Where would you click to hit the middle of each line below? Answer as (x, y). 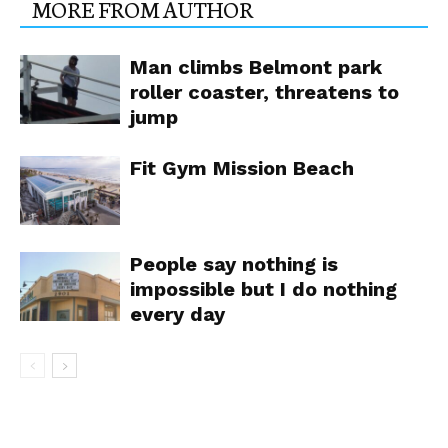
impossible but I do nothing (263, 289)
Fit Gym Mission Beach (242, 168)
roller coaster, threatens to (264, 92)
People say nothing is (234, 264)
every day (177, 314)
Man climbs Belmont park (256, 67)
